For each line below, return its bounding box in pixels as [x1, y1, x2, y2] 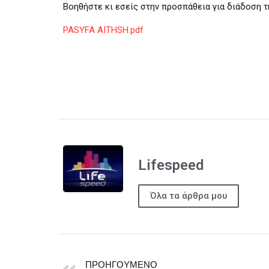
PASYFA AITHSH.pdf [63, 24, 144, 35]
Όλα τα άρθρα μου [150, 190, 227, 201]
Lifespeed [138, 156, 204, 174]
